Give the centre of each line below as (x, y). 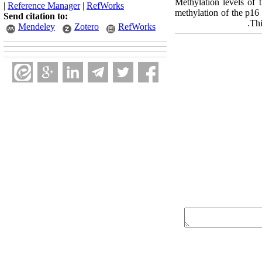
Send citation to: (36, 16)
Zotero (87, 27)
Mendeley (37, 27)
